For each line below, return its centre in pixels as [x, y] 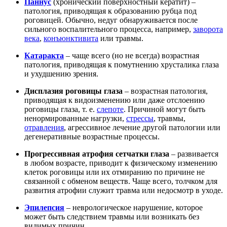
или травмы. [121, 38]
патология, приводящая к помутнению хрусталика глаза [122, 64]
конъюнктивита [71, 38]
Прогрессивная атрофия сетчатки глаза [97, 154]
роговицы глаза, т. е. [61, 109]
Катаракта [44, 55]
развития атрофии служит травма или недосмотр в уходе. [124, 190]
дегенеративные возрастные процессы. [92, 136]
